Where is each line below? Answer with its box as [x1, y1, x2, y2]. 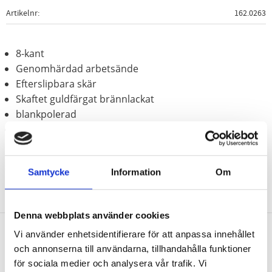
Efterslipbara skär [16, 76, 97, 90]
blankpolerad [16, 107, 76, 121]
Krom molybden [16, 122, 90, 136]
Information [110, 166, 161, 177]
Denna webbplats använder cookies [14, 209, 169, 220]
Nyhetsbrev [97, 242, 175, 262]
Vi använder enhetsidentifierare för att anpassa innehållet [14, 228, 254, 239]
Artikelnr [6, 7, 38, 19]
